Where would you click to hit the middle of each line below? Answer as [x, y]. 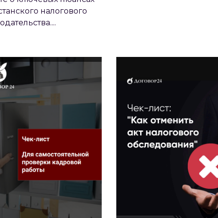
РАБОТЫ [39, 54]
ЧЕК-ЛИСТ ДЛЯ [39, 16]
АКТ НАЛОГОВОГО [179, 28]
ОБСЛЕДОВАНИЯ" [179, 41]
